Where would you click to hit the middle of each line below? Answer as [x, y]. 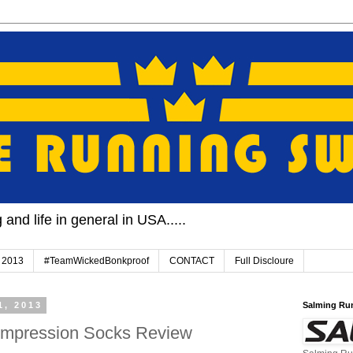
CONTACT [192, 261]
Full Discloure [264, 261]
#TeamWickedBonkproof [97, 261]
